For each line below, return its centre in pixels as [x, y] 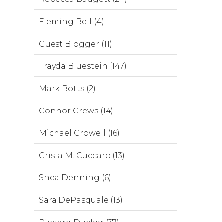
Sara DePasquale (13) [81, 200]
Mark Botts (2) [67, 88]
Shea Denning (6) [75, 177]
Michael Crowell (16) [79, 133]
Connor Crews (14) [76, 111]
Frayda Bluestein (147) [83, 66]
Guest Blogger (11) [75, 44]
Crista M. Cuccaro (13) [82, 155]
